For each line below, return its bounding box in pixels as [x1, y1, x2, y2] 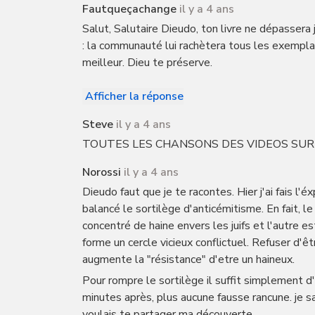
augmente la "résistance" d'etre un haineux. [82, 252, 295, 267]
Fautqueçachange [82, 1, 176, 17]
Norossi [82, 165, 121, 180]
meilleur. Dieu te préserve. [82, 55, 212, 70]
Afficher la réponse [85, 89, 184, 104]
